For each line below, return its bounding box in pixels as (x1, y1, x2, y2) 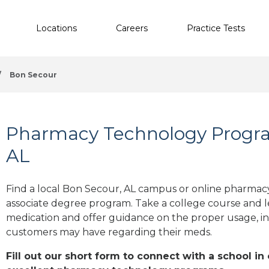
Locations (36, 22, 77, 34)
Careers (116, 22, 148, 34)
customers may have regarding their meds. (6, 226, 212, 238)
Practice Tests (187, 22, 245, 34)
